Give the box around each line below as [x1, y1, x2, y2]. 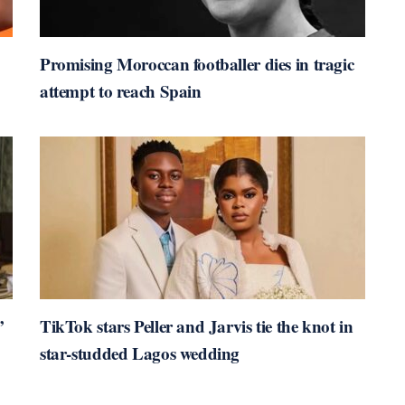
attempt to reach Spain [40, 79, 202, 104]
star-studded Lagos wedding [40, 341, 240, 366]
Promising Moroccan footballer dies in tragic [40, 52, 354, 77]
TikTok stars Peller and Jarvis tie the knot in [40, 314, 353, 339]
